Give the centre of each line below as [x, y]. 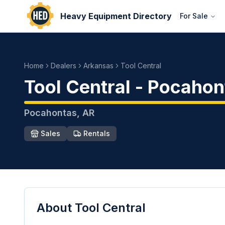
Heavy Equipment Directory [116, 16]
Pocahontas [50, 113]
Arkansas [98, 66]
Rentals [97, 133]
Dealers [64, 66]
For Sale [194, 16]
